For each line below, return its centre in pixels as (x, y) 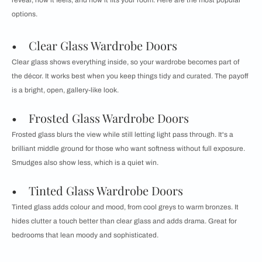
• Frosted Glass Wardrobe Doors (100, 118)
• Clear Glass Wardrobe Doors (94, 46)
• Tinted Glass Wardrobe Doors (97, 191)
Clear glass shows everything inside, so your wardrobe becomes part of (125, 62)
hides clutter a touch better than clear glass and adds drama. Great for (124, 221)
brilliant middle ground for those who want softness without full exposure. (128, 149)
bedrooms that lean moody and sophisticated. (85, 235)
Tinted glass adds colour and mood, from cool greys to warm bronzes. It (125, 207)
